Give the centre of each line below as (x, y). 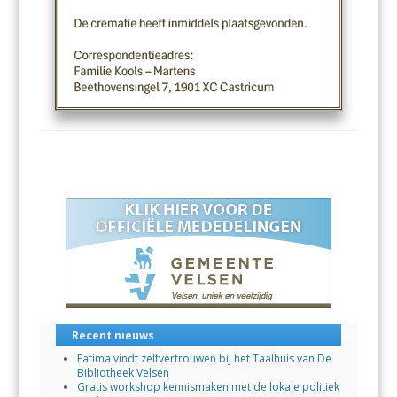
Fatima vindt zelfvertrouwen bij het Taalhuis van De (204, 358)
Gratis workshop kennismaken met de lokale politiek (208, 386)
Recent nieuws (113, 335)
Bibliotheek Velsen (123, 372)
